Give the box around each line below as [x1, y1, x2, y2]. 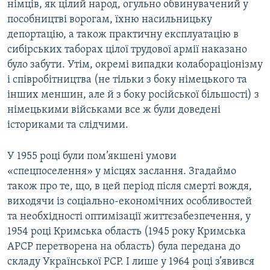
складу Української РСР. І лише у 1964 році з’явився [7, 256, 254, 268]
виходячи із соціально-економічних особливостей [7, 196, 252, 208]
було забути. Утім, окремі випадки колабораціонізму [7, 59, 263, 71]
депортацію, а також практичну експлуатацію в [7, 29, 239, 41]
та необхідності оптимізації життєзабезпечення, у [7, 211, 251, 223]
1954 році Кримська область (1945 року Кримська [7, 226, 246, 238]
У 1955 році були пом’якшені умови [7, 151, 177, 163]
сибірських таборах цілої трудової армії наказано [7, 44, 247, 56]
